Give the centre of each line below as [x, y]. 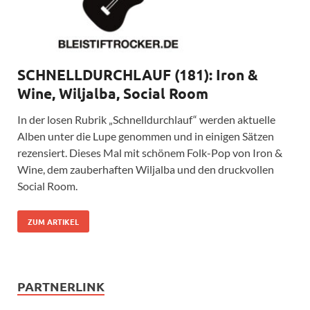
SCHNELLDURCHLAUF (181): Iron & [138, 75]
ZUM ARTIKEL [53, 222]
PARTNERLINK [61, 286]
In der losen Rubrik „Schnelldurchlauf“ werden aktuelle [146, 120]
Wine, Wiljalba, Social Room [113, 93]
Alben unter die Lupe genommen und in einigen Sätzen [146, 136]
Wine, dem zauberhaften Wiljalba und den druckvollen [146, 170]
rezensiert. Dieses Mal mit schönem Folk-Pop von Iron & [150, 153]
